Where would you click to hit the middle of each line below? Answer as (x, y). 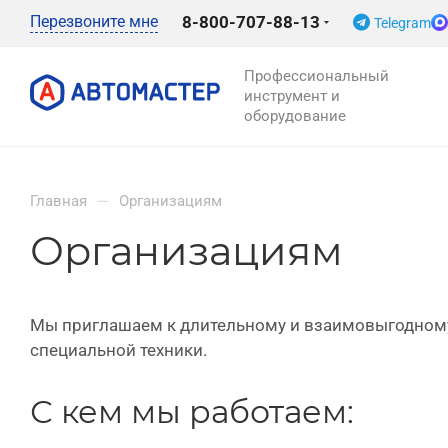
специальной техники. (118, 350)
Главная (58, 201)
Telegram (402, 23)
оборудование (295, 116)
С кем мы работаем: (192, 411)
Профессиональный (316, 76)
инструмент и (292, 96)
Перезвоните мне (94, 21)
